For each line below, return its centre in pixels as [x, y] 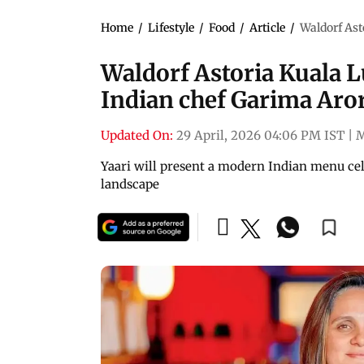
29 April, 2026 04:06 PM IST [260, 135]
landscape [130, 184]
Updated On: [137, 135]
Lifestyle [171, 27]
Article [267, 27]
